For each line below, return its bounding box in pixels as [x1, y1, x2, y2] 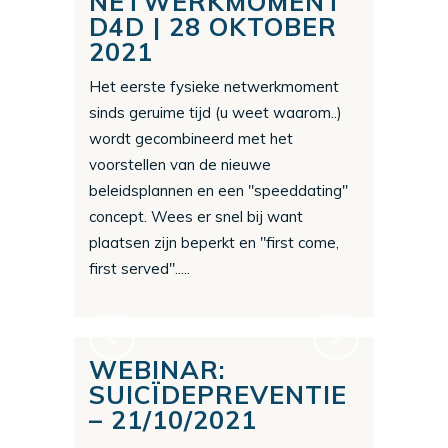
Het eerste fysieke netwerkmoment [89, 77, 339, 97]
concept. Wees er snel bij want [89, 207, 303, 227]
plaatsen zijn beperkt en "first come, [89, 233, 339, 253]
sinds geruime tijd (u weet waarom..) [89, 103, 342, 123]
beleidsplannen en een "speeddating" [89, 181, 348, 201]
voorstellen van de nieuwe [89, 155, 271, 175]
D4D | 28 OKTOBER [89, 11, 337, 43]
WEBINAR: [89, 354, 226, 386]
